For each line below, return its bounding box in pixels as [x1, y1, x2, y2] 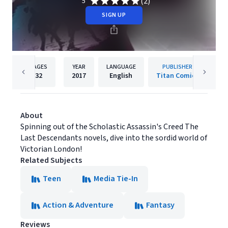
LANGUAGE [106, 63, 136, 71]
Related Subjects [20, 155, 82, 166]
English [109, 71, 132, 81]
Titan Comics [156, 71, 198, 81]
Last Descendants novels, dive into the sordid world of [20, 132, 207, 144]
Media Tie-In [94, 173, 138, 184]
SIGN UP [102, 11, 126, 19]
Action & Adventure [43, 199, 113, 211]
